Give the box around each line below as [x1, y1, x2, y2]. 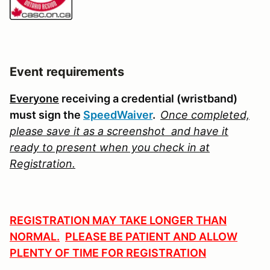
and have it [168, 125, 228, 138]
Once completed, [160, 108, 250, 122]
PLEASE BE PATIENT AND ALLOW [65, 230, 237, 243]
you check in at [128, 141, 210, 154]
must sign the [10, 108, 83, 122]
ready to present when [10, 141, 128, 154]
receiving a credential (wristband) [59, 92, 237, 105]
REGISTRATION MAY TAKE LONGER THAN [10, 214, 227, 227]
